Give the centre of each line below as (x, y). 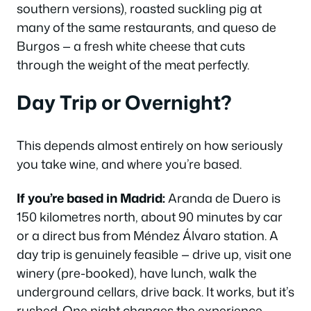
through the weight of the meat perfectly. (133, 65)
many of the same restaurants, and (120, 27)
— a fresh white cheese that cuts (152, 46)
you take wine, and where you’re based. (129, 163)
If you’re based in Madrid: (91, 198)
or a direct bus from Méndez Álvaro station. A (148, 235)
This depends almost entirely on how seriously (150, 145)
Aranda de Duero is (223, 198)
